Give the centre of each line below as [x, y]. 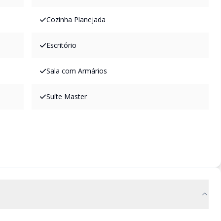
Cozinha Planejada [76, 19]
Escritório [61, 45]
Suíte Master [67, 96]
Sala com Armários [77, 71]
